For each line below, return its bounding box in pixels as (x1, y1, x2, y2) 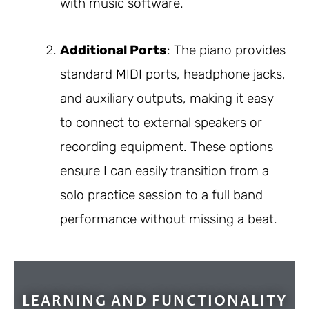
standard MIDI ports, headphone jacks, (60, 66, 286, 82)
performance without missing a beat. (60, 210, 277, 227)
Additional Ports (60, 41, 167, 58)
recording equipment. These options (60, 138, 273, 154)
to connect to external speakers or (60, 114, 262, 130)
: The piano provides (167, 41, 286, 58)
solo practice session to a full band (60, 186, 263, 203)
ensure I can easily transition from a (60, 162, 269, 179)
